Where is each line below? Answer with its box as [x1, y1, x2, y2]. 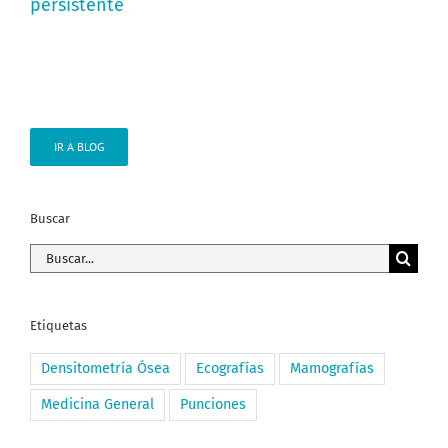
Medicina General [41, 396, 154, 414]
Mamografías [290, 360, 374, 378]
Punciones [180, 396, 246, 414]
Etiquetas [30, 318, 87, 334]
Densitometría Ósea [41, 360, 170, 378]
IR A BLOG [54, 138, 104, 154]
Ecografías [196, 360, 264, 378]
